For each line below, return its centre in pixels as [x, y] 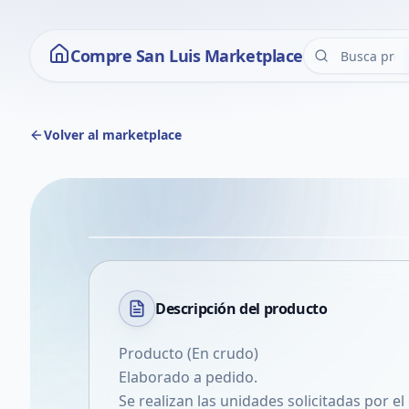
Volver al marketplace [113, 135]
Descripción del [210, 309]
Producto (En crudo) [189, 353]
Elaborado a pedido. [188, 377]
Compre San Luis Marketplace [187, 56]
